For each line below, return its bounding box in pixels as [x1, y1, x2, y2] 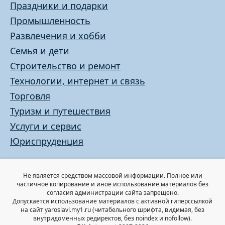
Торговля [10, 90, 50, 102]
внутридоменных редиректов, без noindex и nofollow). [33, 214, 192, 223]
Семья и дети [10, 45, 69, 57]
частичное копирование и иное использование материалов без [17, 180, 208, 189]
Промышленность [10, 15, 90, 27]
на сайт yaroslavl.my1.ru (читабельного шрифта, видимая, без [21, 205, 204, 214]
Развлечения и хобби [10, 30, 106, 42]
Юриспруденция [10, 135, 83, 148]
